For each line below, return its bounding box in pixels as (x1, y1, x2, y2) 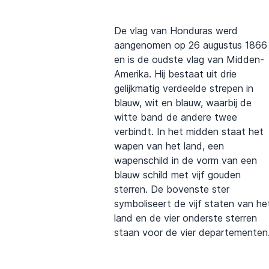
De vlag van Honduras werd (114, 25, 238, 37)
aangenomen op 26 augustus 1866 (114, 39, 267, 52)
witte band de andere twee (114, 111, 237, 124)
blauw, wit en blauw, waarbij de (114, 97, 252, 109)
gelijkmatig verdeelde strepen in (114, 82, 253, 95)
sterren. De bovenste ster (114, 183, 229, 196)
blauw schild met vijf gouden (114, 169, 241, 181)
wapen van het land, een (114, 140, 224, 153)
